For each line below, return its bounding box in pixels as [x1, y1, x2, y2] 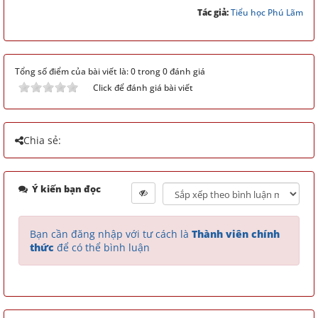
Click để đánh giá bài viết [93, 82, 193, 94]
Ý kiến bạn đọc [30, 182, 101, 195]
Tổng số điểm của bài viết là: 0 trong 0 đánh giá [15, 65, 205, 77]
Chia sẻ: [23, 133, 61, 147]
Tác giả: [197, 6, 231, 18]
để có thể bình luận [54, 241, 150, 254]
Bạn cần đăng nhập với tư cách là [30, 227, 192, 241]
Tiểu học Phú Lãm [231, 6, 303, 18]
